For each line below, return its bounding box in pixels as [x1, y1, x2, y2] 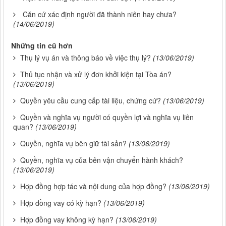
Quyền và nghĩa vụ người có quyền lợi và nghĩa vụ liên [20, 112, 194, 123]
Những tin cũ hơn [11, 40, 73, 51]
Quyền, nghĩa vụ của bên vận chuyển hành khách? [20, 155, 183, 165]
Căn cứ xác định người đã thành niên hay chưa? [23, 9, 177, 20]
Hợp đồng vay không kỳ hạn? [20, 214, 114, 225]
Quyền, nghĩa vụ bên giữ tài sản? [20, 138, 127, 149]
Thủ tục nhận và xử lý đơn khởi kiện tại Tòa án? [20, 69, 172, 80]
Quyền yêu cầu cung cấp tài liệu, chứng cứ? [20, 95, 161, 106]
